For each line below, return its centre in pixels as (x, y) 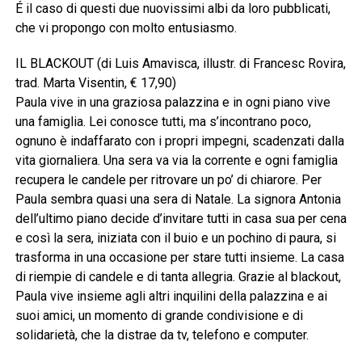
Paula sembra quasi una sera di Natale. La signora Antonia (178, 200)
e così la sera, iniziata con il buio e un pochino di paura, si (175, 238)
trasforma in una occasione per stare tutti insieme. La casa (179, 258)
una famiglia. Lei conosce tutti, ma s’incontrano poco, (163, 122)
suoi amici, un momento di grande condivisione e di (159, 316)
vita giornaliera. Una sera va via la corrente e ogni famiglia (176, 161)
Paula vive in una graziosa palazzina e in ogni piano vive (173, 103)
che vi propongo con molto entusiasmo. (126, 28)
